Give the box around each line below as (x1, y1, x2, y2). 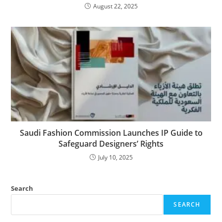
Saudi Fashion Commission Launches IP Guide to (19, 127, 203, 139)
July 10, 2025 (98, 153, 133, 162)
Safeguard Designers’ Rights (58, 138, 164, 150)
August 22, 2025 (93, 2, 138, 11)
